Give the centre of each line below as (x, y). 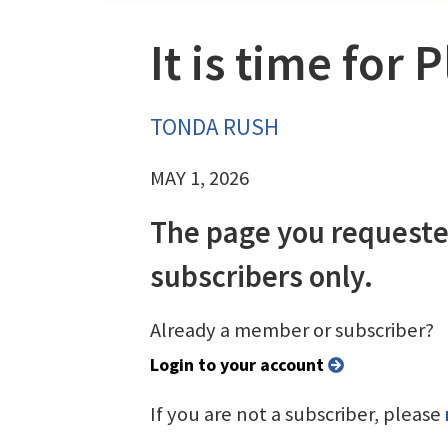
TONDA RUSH (214, 126)
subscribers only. (261, 275)
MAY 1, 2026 (199, 177)
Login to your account (243, 364)
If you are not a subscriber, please (297, 413)
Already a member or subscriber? (292, 329)
